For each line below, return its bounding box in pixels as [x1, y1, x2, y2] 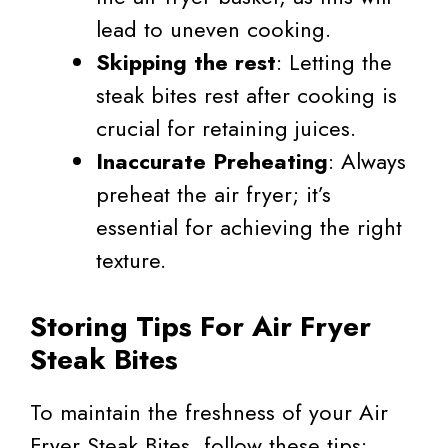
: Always [328, 145, 406, 178]
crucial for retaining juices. [96, 112, 356, 145]
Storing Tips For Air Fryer [30, 306, 371, 348]
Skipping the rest [96, 46, 276, 79]
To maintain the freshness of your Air [30, 396, 388, 429]
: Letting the [276, 46, 392, 79]
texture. [96, 244, 166, 277]
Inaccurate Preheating [96, 145, 328, 178]
